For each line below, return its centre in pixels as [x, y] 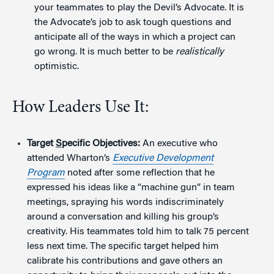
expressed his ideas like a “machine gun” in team [131, 187]
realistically [200, 52]
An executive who [179, 143]
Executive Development [163, 158]
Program [46, 173]
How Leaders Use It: [80, 108]
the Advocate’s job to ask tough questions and [133, 22]
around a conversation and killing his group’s [123, 217]
